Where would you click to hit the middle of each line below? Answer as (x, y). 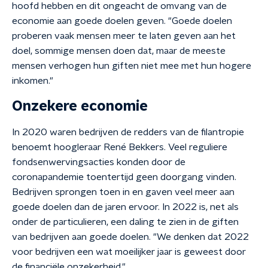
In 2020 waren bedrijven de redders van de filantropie (128, 132)
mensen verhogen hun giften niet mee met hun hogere (132, 66)
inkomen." (33, 81)
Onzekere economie (80, 106)
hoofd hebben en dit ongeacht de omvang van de (119, 6)
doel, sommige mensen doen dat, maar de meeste (119, 51)
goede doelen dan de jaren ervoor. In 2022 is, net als (125, 207)
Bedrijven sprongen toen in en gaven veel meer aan (123, 192)
